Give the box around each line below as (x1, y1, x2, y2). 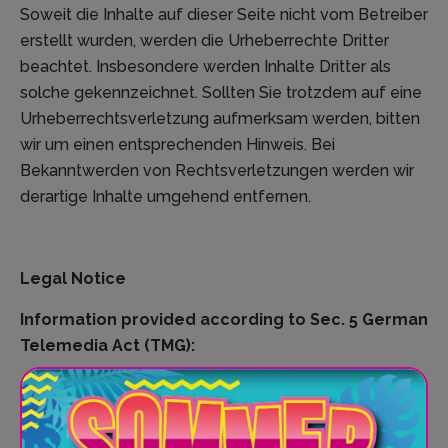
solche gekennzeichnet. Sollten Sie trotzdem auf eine (20, 83, 422, 103)
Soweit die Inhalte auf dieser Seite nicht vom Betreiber (20, 5, 428, 25)
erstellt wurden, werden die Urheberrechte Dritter (20, 31, 389, 51)
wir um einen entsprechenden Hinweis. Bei (20, 135, 335, 155)
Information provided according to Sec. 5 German (20, 310, 428, 330)
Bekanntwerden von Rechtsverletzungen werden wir (20, 161, 414, 181)
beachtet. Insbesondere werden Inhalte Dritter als (20, 57, 391, 77)
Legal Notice (20, 269, 126, 289)
